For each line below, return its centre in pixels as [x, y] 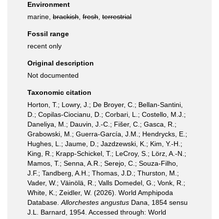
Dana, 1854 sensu [158, 202]
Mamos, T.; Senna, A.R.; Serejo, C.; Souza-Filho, [103, 163]
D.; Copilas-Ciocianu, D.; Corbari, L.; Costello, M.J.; [107, 114]
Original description [61, 63]
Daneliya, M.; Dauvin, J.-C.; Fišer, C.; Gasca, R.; [102, 124]
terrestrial [117, 17]
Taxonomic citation [59, 92]
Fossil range [48, 34]
